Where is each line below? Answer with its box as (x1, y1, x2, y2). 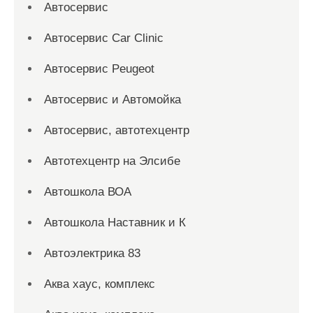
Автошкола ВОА (44, 185, 131, 198)
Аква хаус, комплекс (44, 277, 155, 291)
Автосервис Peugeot (44, 62, 154, 75)
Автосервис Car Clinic (44, 31, 163, 45)
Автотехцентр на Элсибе (44, 154, 180, 168)
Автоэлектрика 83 (44, 247, 140, 260)
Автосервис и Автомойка (44, 93, 181, 106)
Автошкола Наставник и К (44, 216, 186, 229)
